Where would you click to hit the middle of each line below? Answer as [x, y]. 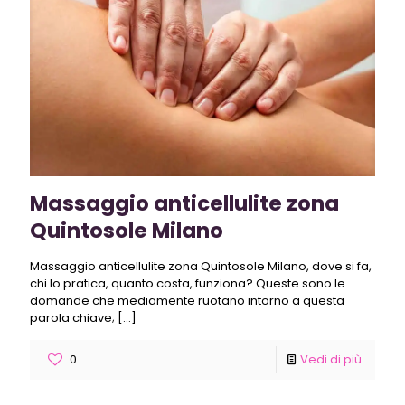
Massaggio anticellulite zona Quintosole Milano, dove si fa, [201, 266]
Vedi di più [331, 359]
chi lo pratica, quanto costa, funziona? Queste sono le [188, 283]
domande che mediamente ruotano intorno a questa [187, 300]
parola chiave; [72, 317]
